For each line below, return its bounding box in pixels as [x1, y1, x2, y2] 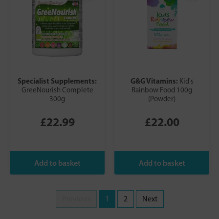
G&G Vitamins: [130, 76, 179, 86]
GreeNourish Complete [21, 86, 93, 95]
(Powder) [148, 94, 175, 104]
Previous [62, 194, 90, 204]
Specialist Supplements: [18, 76, 97, 86]
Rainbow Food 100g [131, 86, 192, 95]
